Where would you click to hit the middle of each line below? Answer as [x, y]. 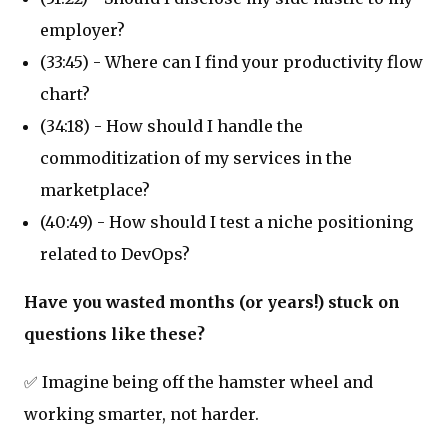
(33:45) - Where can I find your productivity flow [231, 61]
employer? [82, 29]
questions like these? [114, 333]
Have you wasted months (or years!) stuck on [212, 301]
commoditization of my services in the [196, 157]
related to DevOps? [115, 253]
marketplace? [95, 189]
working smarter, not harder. [141, 413]
